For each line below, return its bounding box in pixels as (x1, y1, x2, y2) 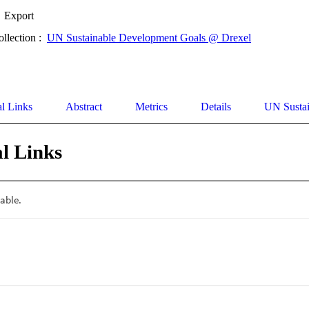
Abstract (66, 101, 102, 113)
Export (4, 10, 34, 22)
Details (201, 101, 231, 113)
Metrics (135, 101, 168, 113)
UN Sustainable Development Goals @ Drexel (47, 32, 251, 44)
